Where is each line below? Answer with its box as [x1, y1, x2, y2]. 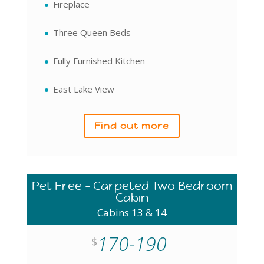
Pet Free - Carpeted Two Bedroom [31, 178, 232, 193]
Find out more [94, 119, 170, 132]
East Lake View [52, 83, 114, 95]
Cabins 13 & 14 [97, 205, 167, 219]
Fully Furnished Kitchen [52, 55, 145, 67]
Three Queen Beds [52, 27, 131, 38]
